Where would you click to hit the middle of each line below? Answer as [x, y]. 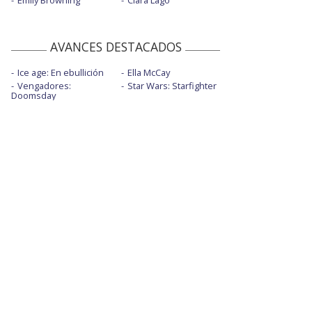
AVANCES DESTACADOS [116, 47]
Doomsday [33, 96]
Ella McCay [148, 73]
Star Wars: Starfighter [172, 86]
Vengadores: [44, 86]
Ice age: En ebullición [61, 73]
